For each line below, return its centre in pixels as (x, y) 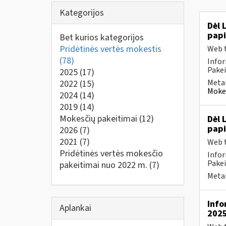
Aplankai (75, 208)
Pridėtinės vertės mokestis (110, 49)
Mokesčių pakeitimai (99, 119)
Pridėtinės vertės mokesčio (111, 154)
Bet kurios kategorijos (102, 38)
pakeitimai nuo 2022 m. (104, 165)
